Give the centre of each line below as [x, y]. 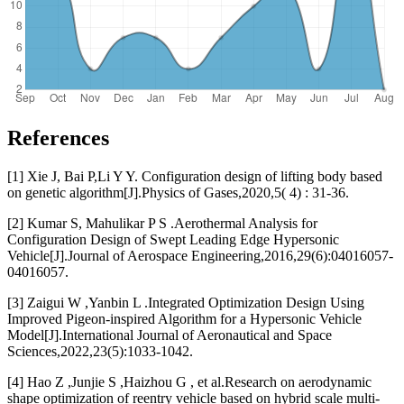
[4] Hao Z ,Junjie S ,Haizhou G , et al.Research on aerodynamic [189, 381]
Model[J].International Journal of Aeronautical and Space [170, 335]
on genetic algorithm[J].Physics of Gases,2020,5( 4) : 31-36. [178, 192]
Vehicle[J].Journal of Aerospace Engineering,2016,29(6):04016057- [200, 255]
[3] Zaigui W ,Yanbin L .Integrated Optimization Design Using [186, 302]
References [58, 138]
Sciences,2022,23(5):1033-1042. [100, 351]
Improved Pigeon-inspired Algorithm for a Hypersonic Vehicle [184, 318]
